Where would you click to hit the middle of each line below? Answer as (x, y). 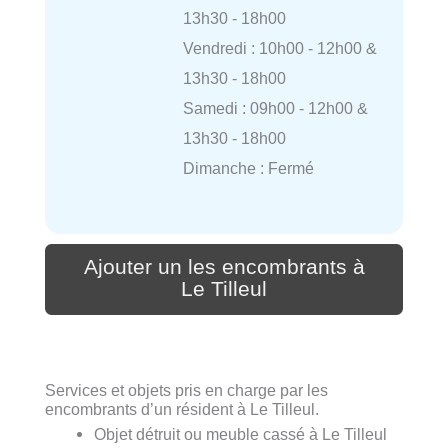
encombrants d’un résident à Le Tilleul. (182, 409)
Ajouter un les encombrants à (224, 267)
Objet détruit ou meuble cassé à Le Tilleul (241, 434)
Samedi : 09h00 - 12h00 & (275, 108)
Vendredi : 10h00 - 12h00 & (279, 48)
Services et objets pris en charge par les (186, 390)
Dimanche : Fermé (248, 168)
